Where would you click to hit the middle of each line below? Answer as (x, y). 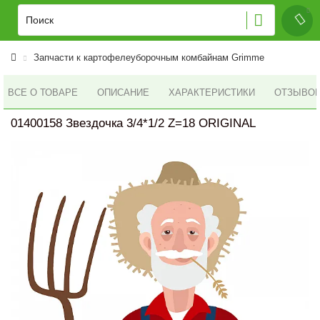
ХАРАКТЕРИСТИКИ (212, 92)
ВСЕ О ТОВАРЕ (43, 92)
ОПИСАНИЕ (123, 92)
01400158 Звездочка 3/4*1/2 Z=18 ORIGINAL (133, 123)
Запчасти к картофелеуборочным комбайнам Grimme (149, 57)
